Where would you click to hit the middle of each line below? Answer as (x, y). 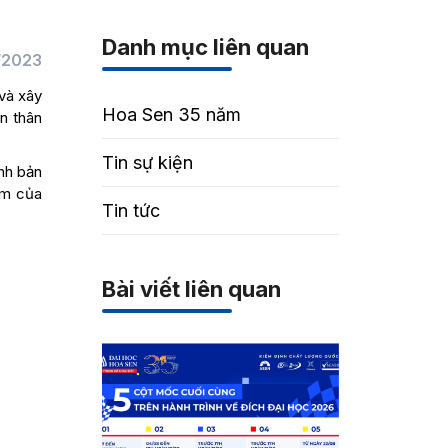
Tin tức (131, 210)
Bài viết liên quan (192, 289)
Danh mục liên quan (206, 47)
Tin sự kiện (148, 162)
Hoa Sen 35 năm (172, 114)
